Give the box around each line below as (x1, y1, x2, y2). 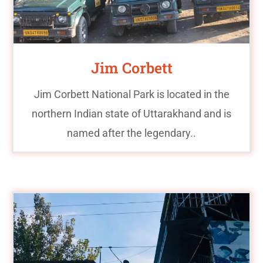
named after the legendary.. (67, 126, 196, 139)
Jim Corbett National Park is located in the (33, 87, 230, 100)
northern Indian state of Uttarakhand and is (32, 107, 231, 120)
